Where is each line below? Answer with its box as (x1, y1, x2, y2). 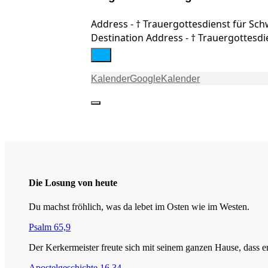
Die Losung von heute (29, 178, 117, 188)
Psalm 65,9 (29, 221, 71, 232)
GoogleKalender (130, 74, 200, 84)
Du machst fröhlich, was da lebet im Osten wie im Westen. (29, 201, 249, 212)
